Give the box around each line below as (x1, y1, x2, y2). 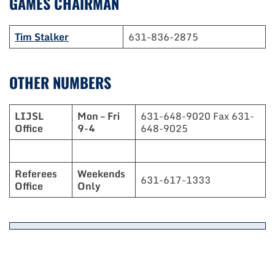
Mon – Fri (77, 108, 120, 125)
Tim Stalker (15, 29, 69, 45)
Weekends (77, 166, 125, 182)
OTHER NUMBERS (9, 71, 111, 94)
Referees (15, 166, 57, 182)
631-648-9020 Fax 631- (141, 108, 254, 125)
